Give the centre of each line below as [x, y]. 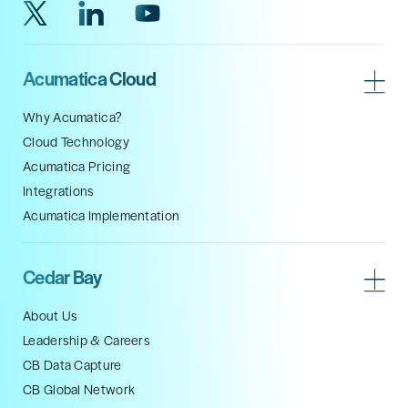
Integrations [59, 190]
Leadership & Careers [87, 340]
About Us [51, 315]
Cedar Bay [62, 276]
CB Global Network [79, 389]
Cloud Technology [76, 141]
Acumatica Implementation [102, 215]
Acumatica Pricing [77, 166]
